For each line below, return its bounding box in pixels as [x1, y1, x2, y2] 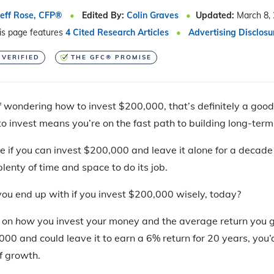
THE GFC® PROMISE [70, 53, 152, 61]
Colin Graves [127, 9, 179, 21]
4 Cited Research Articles [65, 26, 169, 38]
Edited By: [82, 9, 124, 21]
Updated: [196, 9, 237, 21]
